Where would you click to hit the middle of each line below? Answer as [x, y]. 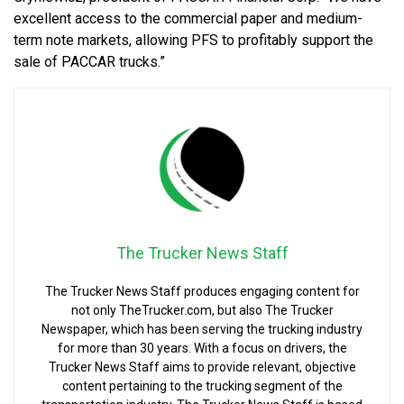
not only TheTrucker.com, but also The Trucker [202, 310]
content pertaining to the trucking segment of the [202, 386]
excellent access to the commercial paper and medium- [188, 18]
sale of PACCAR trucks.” [89, 61]
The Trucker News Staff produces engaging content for [202, 291]
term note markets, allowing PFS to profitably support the [193, 40]
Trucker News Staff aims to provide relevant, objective [202, 367]
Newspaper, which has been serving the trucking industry [202, 329]
